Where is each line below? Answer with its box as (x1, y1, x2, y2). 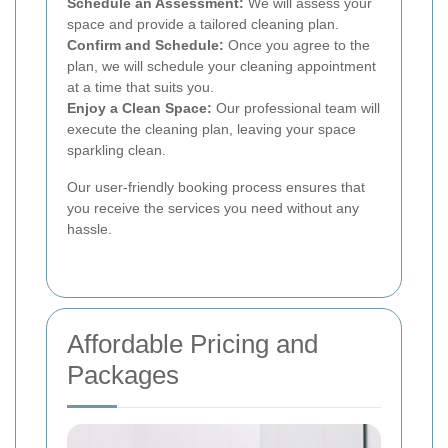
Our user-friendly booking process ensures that (67, 179, 365, 196)
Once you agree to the (224, 37, 370, 54)
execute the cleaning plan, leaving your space (67, 121, 356, 138)
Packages (67, 360, 179, 391)
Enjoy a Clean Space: (67, 100, 212, 117)
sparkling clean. (67, 142, 166, 159)
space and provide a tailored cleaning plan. (67, 16, 339, 33)
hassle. (67, 221, 112, 238)
